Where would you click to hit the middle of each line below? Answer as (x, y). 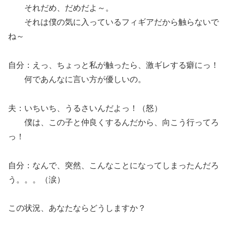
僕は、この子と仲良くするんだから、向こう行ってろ (113, 122)
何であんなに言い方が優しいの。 (77, 79)
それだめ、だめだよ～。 (61, 8)
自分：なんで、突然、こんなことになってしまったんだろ (113, 165)
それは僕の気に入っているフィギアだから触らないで (113, 22)
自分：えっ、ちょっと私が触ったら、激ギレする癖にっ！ (113, 65)
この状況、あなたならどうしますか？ (77, 208)
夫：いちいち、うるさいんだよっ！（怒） (85, 108)
